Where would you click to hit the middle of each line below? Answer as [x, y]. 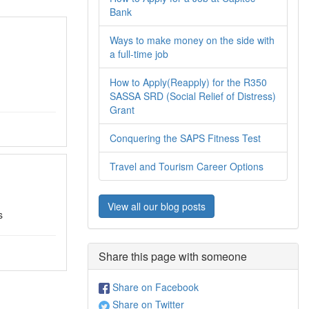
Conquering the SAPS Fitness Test [185, 138]
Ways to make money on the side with [192, 40]
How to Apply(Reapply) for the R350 [188, 82]
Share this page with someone [173, 256]
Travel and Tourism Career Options [187, 166]
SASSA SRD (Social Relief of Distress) [193, 96]
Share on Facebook [154, 287]
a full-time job [139, 54]
